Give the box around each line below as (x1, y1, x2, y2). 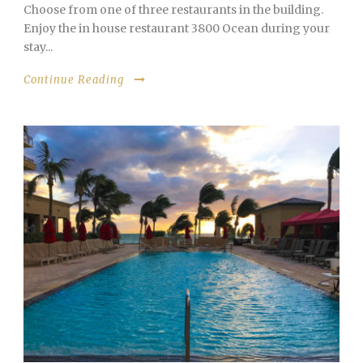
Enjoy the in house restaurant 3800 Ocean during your (23, 20, 330, 36)
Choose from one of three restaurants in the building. (23, 2, 326, 17)
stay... (23, 39, 53, 54)
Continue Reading (23, 72, 124, 87)
